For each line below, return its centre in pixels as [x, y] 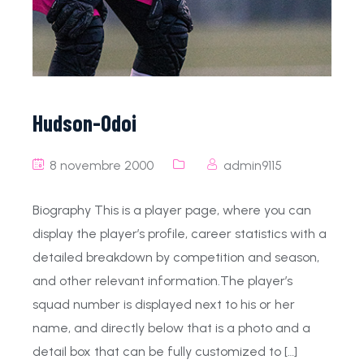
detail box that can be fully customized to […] [165, 351]
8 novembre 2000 [100, 165]
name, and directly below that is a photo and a [171, 327]
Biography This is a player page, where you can [172, 210]
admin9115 [253, 165]
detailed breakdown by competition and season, [176, 257]
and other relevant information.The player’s [162, 280]
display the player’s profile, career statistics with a [180, 233]
